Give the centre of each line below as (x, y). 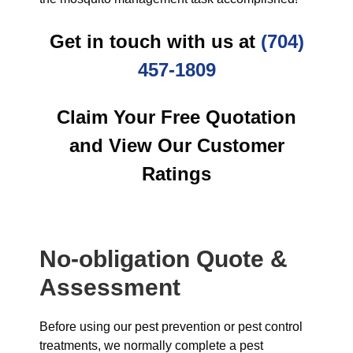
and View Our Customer (176, 145)
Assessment (110, 287)
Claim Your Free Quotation (176, 117)
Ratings (176, 174)
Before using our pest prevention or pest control (171, 327)
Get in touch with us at (155, 41)
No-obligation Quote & (163, 259)
